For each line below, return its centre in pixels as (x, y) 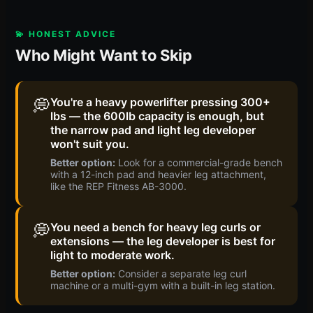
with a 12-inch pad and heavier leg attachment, (158, 174)
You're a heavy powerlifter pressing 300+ (160, 102)
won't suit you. (90, 144)
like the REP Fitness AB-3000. (118, 186)
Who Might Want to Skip (104, 55)
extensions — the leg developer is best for (163, 241)
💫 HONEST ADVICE (66, 34)
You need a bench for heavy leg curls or (155, 227)
